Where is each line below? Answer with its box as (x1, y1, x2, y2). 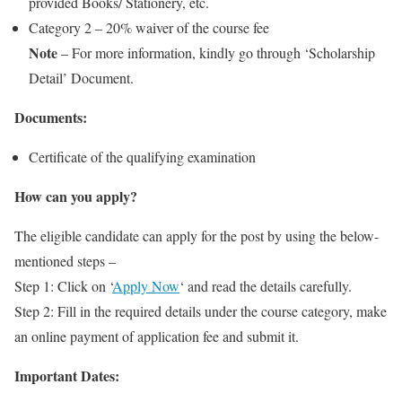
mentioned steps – (14, 250, 116, 270)
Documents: (14, 106, 87, 127)
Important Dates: (14, 364, 119, 386)
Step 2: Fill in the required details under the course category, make (14, 301, 387, 320)
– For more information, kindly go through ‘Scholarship (57, 42, 375, 62)
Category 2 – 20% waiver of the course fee (29, 17, 269, 37)
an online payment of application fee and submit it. (14, 326, 299, 345)
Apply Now (112, 275, 179, 295)
